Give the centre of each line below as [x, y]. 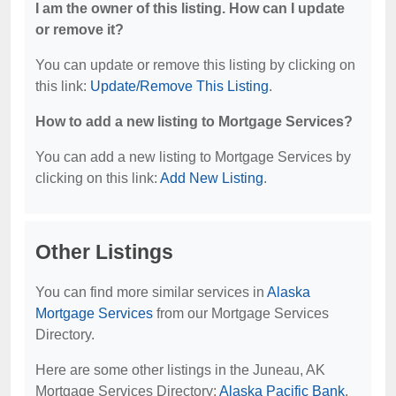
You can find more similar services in [151, 292]
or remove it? [80, 30]
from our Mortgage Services [241, 313]
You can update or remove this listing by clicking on [195, 65]
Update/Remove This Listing [179, 86]
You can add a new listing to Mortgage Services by [193, 157]
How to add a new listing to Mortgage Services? [194, 122]
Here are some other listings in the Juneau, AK [180, 370]
